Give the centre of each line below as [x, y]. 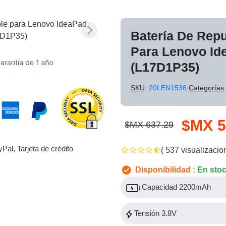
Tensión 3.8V [154, 213]
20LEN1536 [169, 88]
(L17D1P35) [165, 67]
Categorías [206, 88]
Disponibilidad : [165, 170]
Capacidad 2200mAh [175, 187]
